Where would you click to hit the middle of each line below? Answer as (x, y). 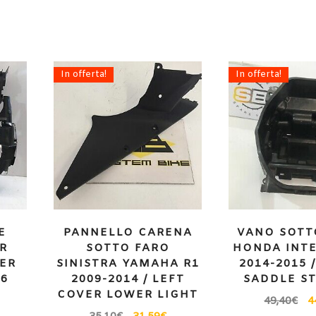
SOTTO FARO (128, 249)
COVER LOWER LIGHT (128, 295)
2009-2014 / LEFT (128, 280)
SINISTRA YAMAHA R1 (128, 264)
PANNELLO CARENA (128, 233)
